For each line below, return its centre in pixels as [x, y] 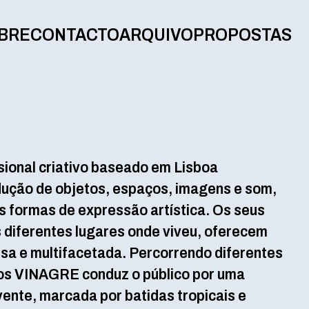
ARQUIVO [156, 35]
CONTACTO [74, 35]
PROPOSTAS [242, 35]
